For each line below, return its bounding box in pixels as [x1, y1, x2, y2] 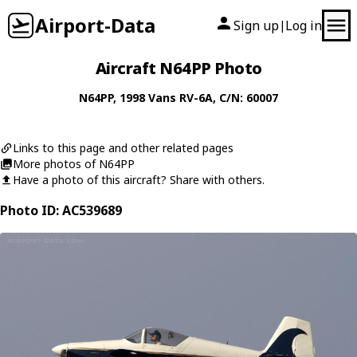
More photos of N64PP [13, 156, 135, 171]
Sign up [233, 17, 279, 34]
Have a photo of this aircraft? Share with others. [13, 172, 265, 187]
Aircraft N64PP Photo [95, 57, 262, 79]
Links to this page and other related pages [13, 140, 233, 155]
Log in [285, 17, 322, 34]
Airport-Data [35, 12, 155, 38]
